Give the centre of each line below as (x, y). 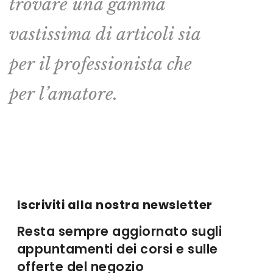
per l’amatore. (63, 94)
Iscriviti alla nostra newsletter (115, 205)
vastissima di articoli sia (105, 35)
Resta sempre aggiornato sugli (119, 232)
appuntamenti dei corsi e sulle (117, 249)
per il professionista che (101, 65)
